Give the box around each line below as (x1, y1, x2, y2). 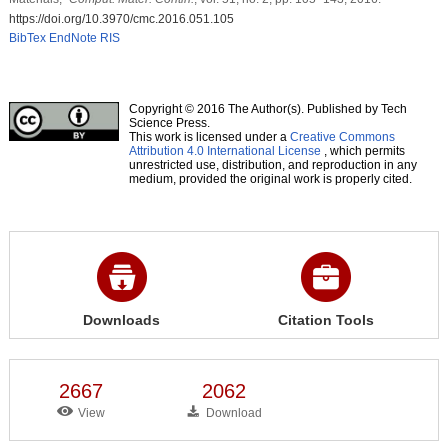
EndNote (48, 30, 97, 45)
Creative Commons (289, 129, 395, 144)
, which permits (320, 143, 405, 158)
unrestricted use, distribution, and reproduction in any (128, 157, 417, 172)
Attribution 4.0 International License (128, 143, 321, 158)
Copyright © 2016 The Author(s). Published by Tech (128, 101, 407, 116)
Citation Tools (278, 311, 374, 328)
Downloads (83, 311, 161, 328)
